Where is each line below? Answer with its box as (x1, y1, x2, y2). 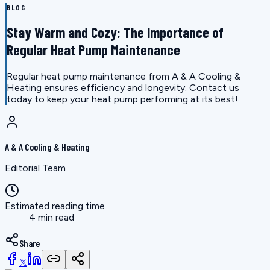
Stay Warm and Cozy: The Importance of (7, 24, 224, 42)
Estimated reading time (5, 200, 105, 212)
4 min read (29, 212, 74, 224)
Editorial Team (5, 162, 66, 174)
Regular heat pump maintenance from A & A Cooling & (7, 71, 240, 83)
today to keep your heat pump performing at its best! (7, 93, 238, 105)
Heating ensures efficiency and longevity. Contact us (7, 82, 239, 94)
